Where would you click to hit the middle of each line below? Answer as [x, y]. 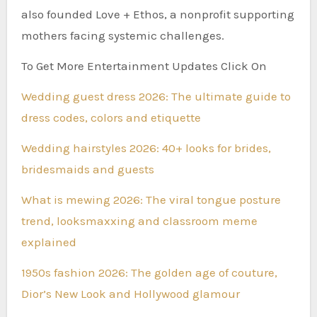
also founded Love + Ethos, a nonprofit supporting [157, 14]
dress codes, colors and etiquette [111, 117]
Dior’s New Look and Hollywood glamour [130, 293]
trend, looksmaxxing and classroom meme [139, 220]
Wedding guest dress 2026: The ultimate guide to [156, 96]
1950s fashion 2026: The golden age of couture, [149, 272]
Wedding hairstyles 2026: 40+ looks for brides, [146, 148]
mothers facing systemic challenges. [122, 35]
